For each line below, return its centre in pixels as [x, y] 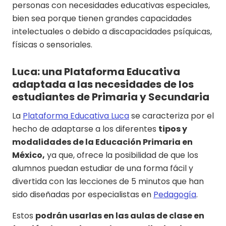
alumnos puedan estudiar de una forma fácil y [103, 168]
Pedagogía [175, 195]
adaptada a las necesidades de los [103, 84]
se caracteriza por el [172, 116]
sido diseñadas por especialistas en [83, 195]
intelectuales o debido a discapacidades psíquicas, [112, 32]
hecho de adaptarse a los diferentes [85, 129]
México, [29, 155]
